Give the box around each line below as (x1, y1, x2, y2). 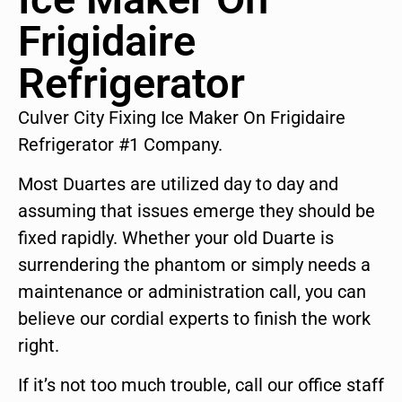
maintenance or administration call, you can (18, 281, 366, 303)
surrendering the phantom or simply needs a (18, 254, 371, 276)
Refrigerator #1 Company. (18, 133, 223, 155)
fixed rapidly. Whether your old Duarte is (18, 227, 334, 249)
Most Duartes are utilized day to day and (18, 173, 338, 196)
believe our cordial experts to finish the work (18, 308, 371, 330)
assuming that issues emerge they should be (18, 200, 375, 223)
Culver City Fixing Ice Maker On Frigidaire (18, 106, 345, 128)
